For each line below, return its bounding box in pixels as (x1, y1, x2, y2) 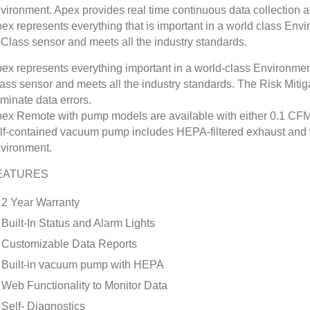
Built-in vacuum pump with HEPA (1, 259, 164, 271)
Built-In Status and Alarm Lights (1, 217, 155, 229)
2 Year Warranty (1, 197, 80, 208)
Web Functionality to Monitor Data (1, 280, 167, 291)
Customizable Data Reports (1, 238, 137, 250)
